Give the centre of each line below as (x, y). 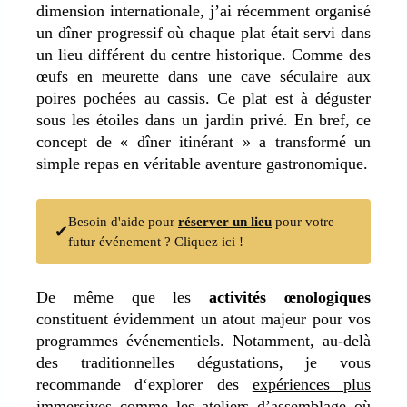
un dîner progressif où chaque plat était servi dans (203, 32)
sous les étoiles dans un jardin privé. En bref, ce (203, 119)
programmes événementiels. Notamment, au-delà (203, 340)
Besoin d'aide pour (123, 221)
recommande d (90, 384)
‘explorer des (198, 384)
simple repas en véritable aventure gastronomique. (202, 163)
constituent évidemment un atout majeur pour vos (203, 318)
